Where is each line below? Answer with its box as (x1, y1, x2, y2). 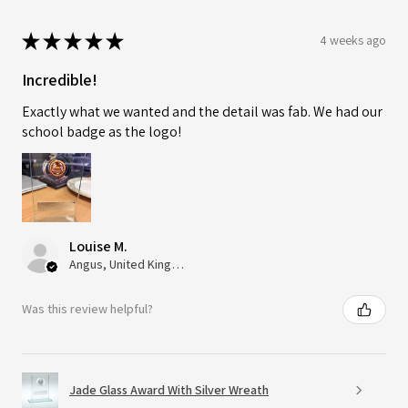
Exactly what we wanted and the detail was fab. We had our (22, 101, 382, 121)
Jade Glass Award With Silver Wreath (69, 382, 269, 399)
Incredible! (22, 68, 97, 90)
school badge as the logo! (22, 121, 181, 141)
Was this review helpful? (22, 301, 153, 318)
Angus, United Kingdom (171, 255, 184, 272)
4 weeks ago (320, 32, 386, 49)
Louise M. (69, 236, 127, 256)
